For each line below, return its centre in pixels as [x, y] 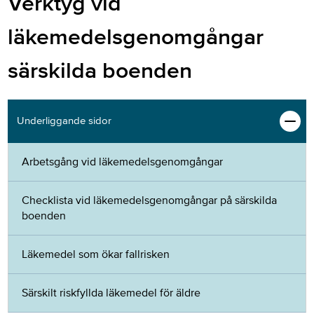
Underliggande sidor [64, 121]
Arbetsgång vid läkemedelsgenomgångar [123, 162]
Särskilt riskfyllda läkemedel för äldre [111, 293]
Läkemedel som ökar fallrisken [96, 254]
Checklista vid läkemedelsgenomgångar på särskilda [150, 200]
